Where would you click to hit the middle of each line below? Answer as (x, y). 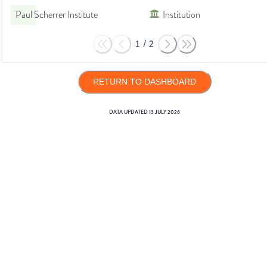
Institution (181, 15)
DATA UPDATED (129, 112)
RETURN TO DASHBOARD (144, 82)
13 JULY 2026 (164, 112)
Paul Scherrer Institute (57, 15)
